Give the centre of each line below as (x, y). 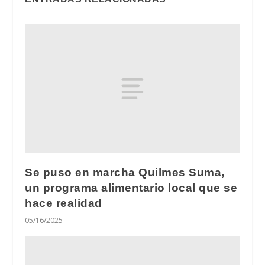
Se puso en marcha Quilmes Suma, (125, 172)
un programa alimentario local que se (131, 188)
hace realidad (64, 203)
